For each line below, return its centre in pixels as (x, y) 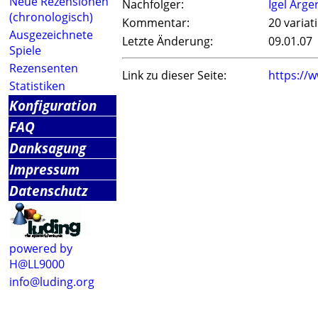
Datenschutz (49, 191)
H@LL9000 (37, 264)
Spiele (25, 50)
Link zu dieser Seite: (174, 76)
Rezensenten (44, 68)
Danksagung (48, 148)
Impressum (44, 169)
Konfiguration (53, 105)
